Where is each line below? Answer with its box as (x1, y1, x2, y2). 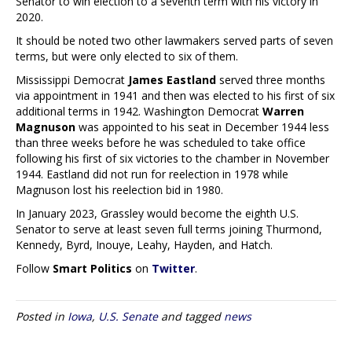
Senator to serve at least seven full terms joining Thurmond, (16, 221, 322, 236)
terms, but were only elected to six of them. (16, 48, 238, 64)
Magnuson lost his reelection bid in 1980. (16, 181, 223, 197)
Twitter (152, 260, 195, 276)
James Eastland (128, 71, 216, 87)
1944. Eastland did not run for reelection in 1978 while (16, 166, 288, 181)
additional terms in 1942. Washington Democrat (16, 103, 262, 119)
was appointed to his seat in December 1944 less (75, 119, 329, 134)
